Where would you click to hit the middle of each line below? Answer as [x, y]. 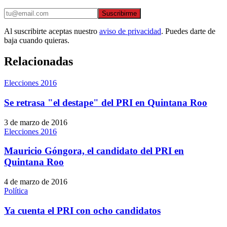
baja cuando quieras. [37, 40]
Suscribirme [119, 13]
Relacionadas [39, 62]
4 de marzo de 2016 [36, 182]
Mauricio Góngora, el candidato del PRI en [94, 151]
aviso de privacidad [130, 31]
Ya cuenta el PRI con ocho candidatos [82, 210]
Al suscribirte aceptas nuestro [51, 31]
